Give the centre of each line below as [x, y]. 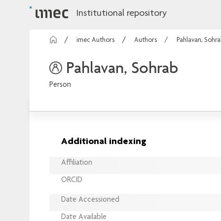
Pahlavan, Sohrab [122, 67]
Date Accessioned [90, 201]
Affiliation [77, 164]
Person [60, 85]
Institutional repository [121, 14]
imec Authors [95, 41]
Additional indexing [104, 142]
